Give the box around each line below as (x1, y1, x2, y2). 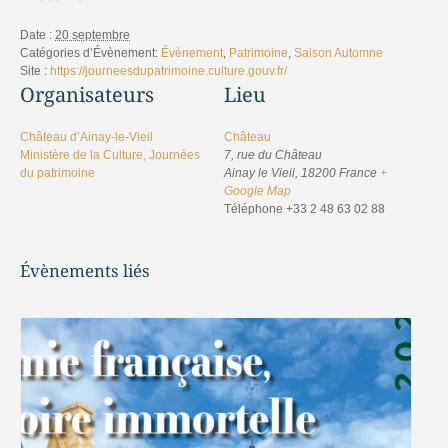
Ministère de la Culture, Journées (20, 147, 200, 162)
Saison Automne (294, 45, 383, 60)
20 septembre (55, 27, 130, 42)
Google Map (224, 183, 291, 198)
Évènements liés (20, 258, 150, 282)
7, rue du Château (224, 147, 322, 162)
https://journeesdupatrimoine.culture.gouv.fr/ (50, 63, 287, 78)
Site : (20, 63, 47, 78)
